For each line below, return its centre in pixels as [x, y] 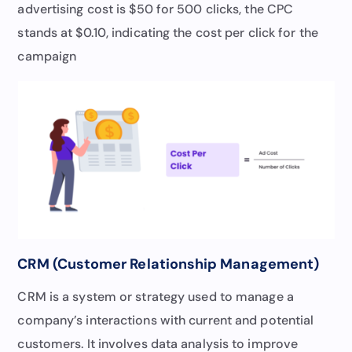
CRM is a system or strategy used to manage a [156, 296]
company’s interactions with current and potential [166, 320]
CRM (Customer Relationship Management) [169, 264]
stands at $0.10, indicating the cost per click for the [168, 32]
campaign [47, 56]
